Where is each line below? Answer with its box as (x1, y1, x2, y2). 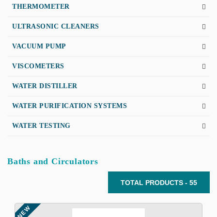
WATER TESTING (12, 122, 71, 129)
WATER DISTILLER (12, 82, 77, 90)
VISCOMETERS (12, 62, 64, 70)
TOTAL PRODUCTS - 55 (121, 178, 197, 186)
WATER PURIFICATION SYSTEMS (12, 102, 127, 109)
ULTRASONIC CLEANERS (12, 23, 99, 30)
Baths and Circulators (7, 156, 98, 166)
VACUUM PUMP (12, 43, 66, 50)
